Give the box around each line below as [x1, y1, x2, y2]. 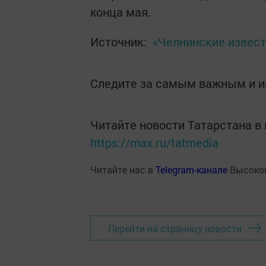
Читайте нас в [90, 163, 156, 176]
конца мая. [90, 4, 151, 20]
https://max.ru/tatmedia [90, 135, 218, 150]
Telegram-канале [156, 163, 227, 176]
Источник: [90, 34, 150, 49]
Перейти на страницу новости [108, 221, 242, 235]
